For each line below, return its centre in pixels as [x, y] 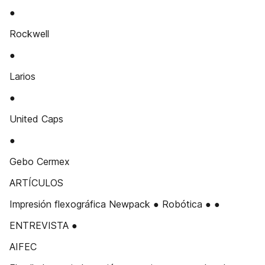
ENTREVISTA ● [43, 225]
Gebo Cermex [40, 161]
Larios [22, 76]
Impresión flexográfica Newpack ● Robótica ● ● [115, 204]
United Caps [36, 119]
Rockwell [29, 34]
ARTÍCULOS [36, 183]
